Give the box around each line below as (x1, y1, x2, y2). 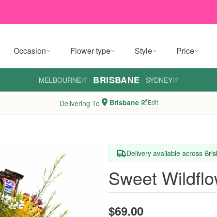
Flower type (70, 45, 110, 56)
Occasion (14, 45, 46, 56)
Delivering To (59, 98, 100, 108)
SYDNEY (145, 75, 172, 85)
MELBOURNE (39, 75, 82, 85)
